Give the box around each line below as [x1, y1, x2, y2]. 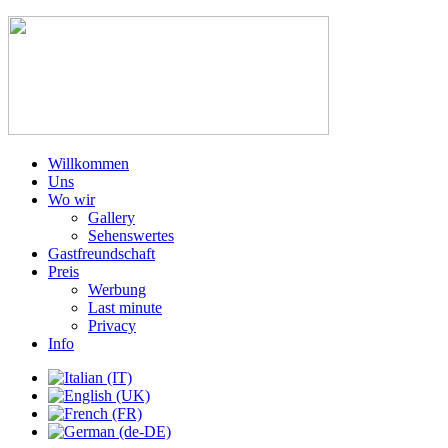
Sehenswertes [88, 227, 174, 244]
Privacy [88, 317, 136, 334]
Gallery [88, 209, 135, 226]
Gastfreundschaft [48, 245, 155, 262]
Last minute [88, 299, 162, 316]
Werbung [88, 281, 146, 298]
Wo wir [48, 191, 95, 208]
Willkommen [48, 155, 129, 172]
